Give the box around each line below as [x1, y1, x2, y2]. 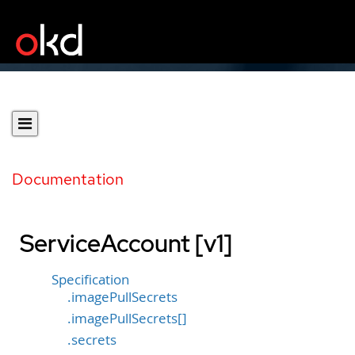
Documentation [12, 169, 124, 189]
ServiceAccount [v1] [20, 227, 232, 259]
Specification [52, 271, 129, 288]
